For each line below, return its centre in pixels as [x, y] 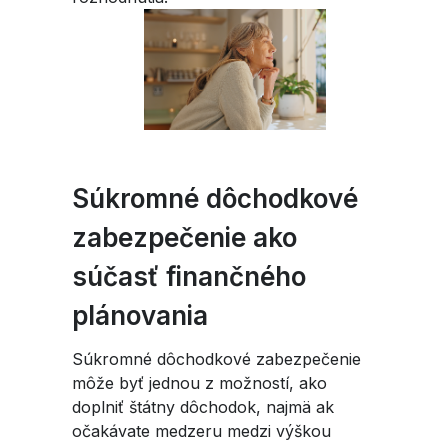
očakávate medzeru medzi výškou [201, 431]
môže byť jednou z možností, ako [199, 383]
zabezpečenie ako [184, 238]
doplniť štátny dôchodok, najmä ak [203, 407]
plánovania [143, 316]
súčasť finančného [189, 277]
